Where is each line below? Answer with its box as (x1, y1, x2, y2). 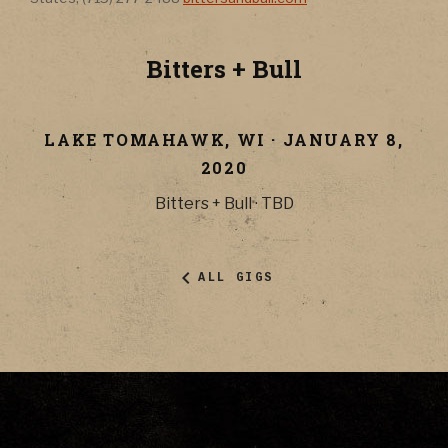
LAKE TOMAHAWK (44, 128, 226, 150)
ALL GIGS (198, 270, 274, 285)
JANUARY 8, (282, 128, 404, 150)
